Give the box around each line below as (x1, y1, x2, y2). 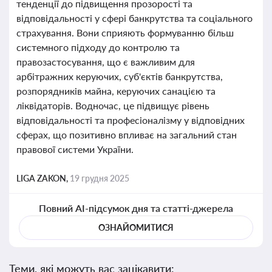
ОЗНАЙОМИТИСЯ (98, 222, 174, 233)
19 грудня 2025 (70, 173, 129, 183)
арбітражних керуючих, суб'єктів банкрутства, (16, 70, 223, 82)
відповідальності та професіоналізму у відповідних (16, 114, 245, 126)
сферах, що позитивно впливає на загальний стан (16, 129, 237, 140)
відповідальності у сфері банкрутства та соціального (16, 12, 253, 24)
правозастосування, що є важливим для (16, 56, 195, 67)
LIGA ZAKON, (16, 173, 70, 183)
